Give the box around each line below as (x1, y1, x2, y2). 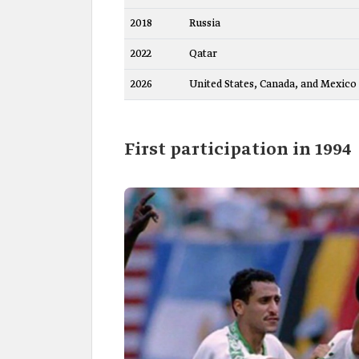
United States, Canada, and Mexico (189, 77, 357, 91)
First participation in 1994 (124, 138, 351, 161)
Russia (189, 16, 220, 30)
